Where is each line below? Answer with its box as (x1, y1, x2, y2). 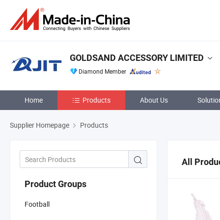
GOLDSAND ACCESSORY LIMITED (70, 53, 204, 63)
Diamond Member (79, 67, 126, 75)
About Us (140, 95, 168, 105)
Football (25, 199, 50, 209)
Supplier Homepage (10, 120, 69, 130)
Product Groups (25, 178, 86, 189)
